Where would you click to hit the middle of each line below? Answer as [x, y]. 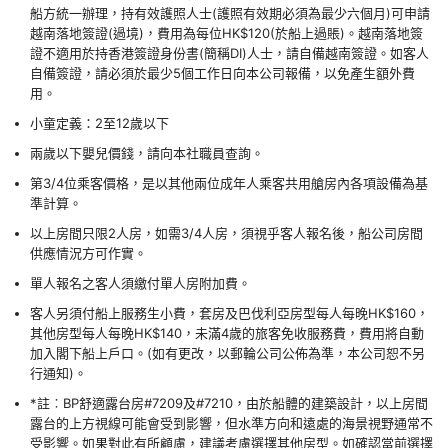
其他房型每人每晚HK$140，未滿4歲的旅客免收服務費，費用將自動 [227, 333]
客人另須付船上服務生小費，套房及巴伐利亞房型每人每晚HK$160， [229, 313]
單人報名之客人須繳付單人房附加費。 [140, 283]
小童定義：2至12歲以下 [99, 123]
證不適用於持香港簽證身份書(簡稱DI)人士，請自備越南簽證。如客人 [229, 53]
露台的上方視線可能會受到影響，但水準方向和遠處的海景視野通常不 [231, 423]
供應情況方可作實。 [88, 253]
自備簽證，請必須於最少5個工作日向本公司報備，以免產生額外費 [222, 73]
